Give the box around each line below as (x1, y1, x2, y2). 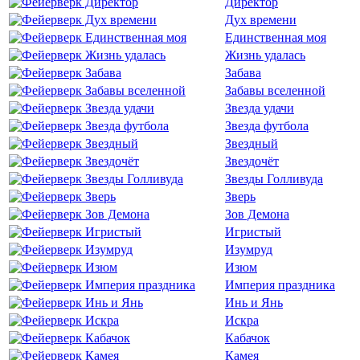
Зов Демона (225, 207, 289, 221)
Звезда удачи (225, 101, 294, 115)
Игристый (225, 225, 281, 239)
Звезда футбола (225, 119, 309, 133)
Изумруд (225, 243, 272, 256)
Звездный (225, 137, 278, 150)
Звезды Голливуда (225, 172, 323, 186)
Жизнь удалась (225, 48, 305, 62)
